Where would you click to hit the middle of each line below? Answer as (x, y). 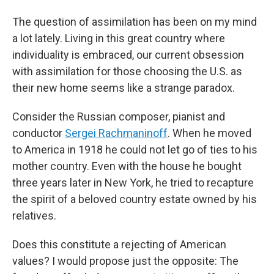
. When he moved (209, 133)
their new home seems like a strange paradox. (124, 87)
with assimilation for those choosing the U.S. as (127, 71)
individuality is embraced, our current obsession (128, 54)
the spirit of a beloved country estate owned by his (135, 199)
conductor (39, 133)
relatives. (34, 215)
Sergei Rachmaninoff (116, 133)
